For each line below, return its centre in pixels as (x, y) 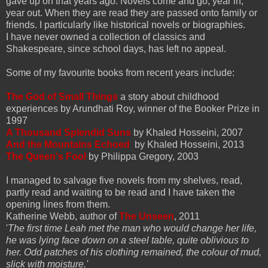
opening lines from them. (59, 204)
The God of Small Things (62, 96)
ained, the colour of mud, (209, 252)
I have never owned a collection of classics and (106, 36)
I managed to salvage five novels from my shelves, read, (124, 180)
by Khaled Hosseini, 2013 (187, 144)
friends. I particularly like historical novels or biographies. (127, 25)
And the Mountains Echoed (68, 144)
